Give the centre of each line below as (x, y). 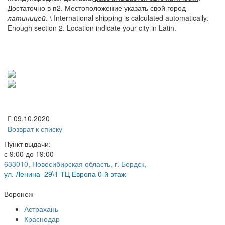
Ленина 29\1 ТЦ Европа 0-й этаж (71, 174)
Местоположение (93, 7)
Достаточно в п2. (36, 7)
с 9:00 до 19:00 (29, 154)
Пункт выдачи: (27, 144)
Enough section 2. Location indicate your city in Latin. (92, 27)
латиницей (27, 17)
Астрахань (41, 209)
